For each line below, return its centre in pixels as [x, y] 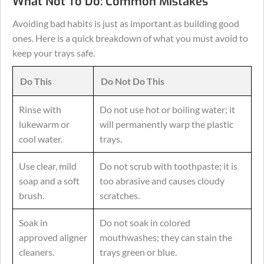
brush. [32, 195]
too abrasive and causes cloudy [162, 181]
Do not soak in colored [145, 222]
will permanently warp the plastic [166, 124]
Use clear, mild [48, 166]
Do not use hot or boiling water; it [167, 109]
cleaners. [37, 252]
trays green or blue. [138, 252]
